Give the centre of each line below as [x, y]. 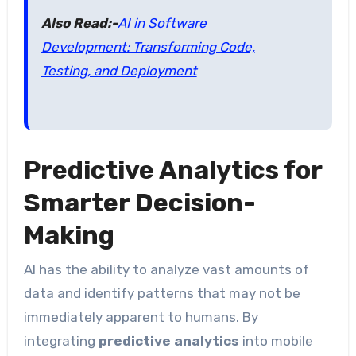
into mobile [276, 341]
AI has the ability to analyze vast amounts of [166, 269]
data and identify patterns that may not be [162, 293]
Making [69, 236]
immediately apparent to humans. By [141, 317]
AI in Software [162, 23]
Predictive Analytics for [172, 170]
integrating [61, 341]
